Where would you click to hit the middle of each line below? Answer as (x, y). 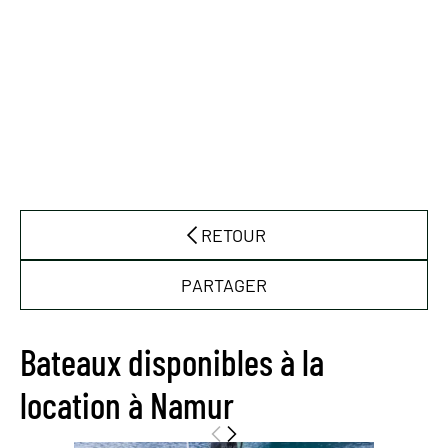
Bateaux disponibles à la (172, 361)
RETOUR (233, 235)
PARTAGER (224, 285)
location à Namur (127, 404)
